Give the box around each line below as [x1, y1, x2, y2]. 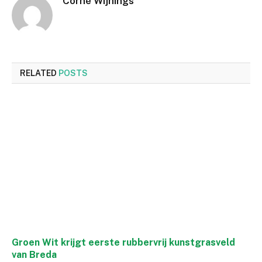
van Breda [12, 249, 57, 260]
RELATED [20, 68, 58, 78]
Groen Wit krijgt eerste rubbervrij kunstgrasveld [12, 236, 235, 248]
